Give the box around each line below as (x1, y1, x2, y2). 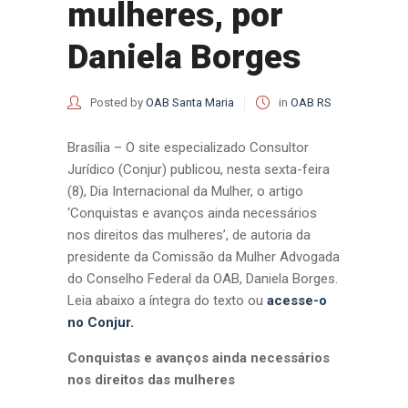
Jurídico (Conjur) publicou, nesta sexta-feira (67, 161, 330, 178)
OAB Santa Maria (146, 96, 234, 109)
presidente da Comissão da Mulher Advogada (67, 249, 340, 265)
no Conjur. (67, 314, 134, 331)
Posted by (87, 96, 146, 109)
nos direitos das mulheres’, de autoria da (67, 227, 311, 243)
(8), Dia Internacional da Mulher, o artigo (67, 183, 303, 199)
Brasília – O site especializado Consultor (67, 139, 309, 156)
